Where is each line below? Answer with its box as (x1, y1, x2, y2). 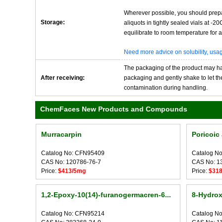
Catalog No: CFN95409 (41, 150, 105, 157)
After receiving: (41, 74, 85, 81)
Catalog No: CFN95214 (41, 210, 105, 217)
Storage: (41, 19, 65, 26)
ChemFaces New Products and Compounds (40, 105, 187, 113)
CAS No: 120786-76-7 (41, 159, 101, 166)
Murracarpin (41, 130, 82, 138)
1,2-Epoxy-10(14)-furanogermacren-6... (41, 191, 171, 199)
